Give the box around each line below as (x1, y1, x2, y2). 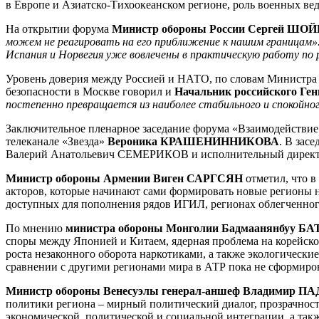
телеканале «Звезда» (6, 135, 108, 148)
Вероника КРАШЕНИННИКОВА (108, 135, 279, 148)
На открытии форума (6, 23, 112, 36)
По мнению (6, 222, 66, 235)
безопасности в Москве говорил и (6, 85, 174, 98)
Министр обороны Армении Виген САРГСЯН (6, 172, 243, 185)
